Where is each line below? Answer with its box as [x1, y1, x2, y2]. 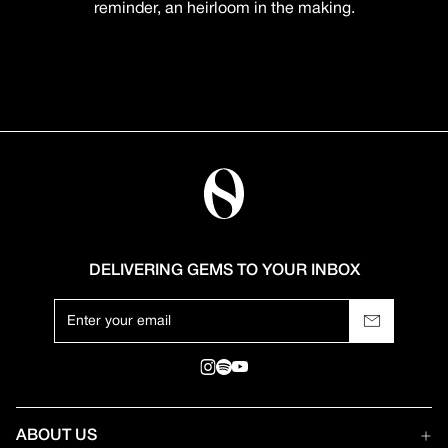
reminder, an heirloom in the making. [93, 2, 355, 16]
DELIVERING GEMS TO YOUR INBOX [88, 264, 360, 278]
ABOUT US [16, 429, 97, 443]
